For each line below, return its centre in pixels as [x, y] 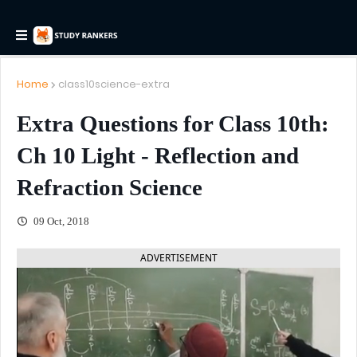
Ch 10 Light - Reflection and [158, 155]
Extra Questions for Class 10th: [173, 124]
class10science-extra [114, 84]
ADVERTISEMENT [178, 258]
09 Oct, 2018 [60, 221]
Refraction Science [110, 187]
